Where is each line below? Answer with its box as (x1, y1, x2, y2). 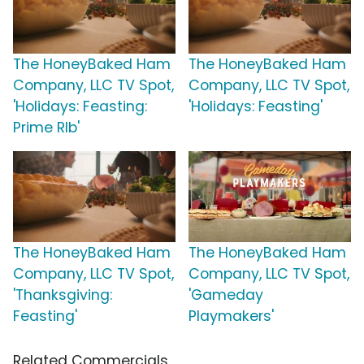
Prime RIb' (13, 117, 80, 137)
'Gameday (188, 284, 263, 305)
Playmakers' (188, 305, 274, 326)
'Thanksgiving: (13, 284, 112, 305)
